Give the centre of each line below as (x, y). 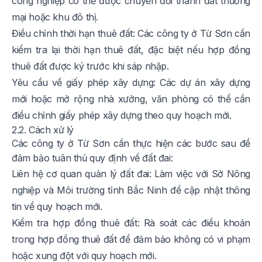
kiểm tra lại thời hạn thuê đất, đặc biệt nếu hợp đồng (131, 50)
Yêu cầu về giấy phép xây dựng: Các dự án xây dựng (131, 83)
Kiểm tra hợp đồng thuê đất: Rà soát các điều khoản (131, 223)
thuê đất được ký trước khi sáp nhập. (90, 66)
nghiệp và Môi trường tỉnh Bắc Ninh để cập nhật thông (131, 190)
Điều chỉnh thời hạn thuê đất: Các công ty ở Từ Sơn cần (131, 34)
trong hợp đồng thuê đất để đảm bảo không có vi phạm (131, 239)
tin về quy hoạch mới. (57, 207)
